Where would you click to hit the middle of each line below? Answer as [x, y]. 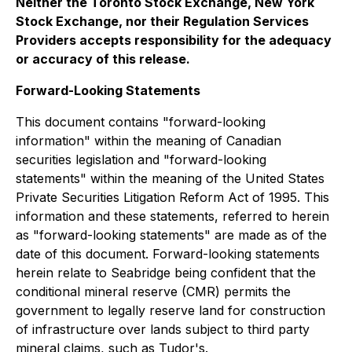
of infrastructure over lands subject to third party [163, 329]
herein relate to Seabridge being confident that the [166, 273]
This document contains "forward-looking [141, 122]
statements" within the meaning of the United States [170, 178]
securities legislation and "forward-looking [141, 159]
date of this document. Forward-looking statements [168, 254]
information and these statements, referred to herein [172, 216]
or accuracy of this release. [103, 59]
